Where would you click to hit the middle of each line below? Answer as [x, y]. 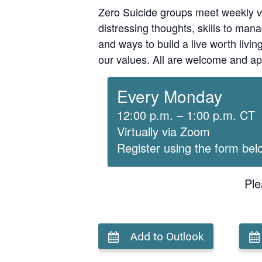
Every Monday [170, 96]
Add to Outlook [167, 236]
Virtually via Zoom [163, 131]
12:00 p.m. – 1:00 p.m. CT [186, 115]
